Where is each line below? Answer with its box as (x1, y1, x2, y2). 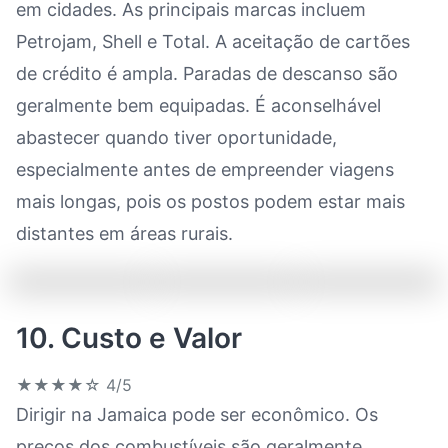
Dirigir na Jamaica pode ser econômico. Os (16, 404, 378, 425)
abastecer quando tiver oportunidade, (16, 127, 337, 148)
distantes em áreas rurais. (16, 223, 233, 244)
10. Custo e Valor (16, 321, 242, 355)
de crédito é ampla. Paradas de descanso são (16, 63, 398, 84)
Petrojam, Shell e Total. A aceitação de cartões (16, 31, 410, 52)
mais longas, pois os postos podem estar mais (16, 191, 405, 212)
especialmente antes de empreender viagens (16, 159, 394, 180)
